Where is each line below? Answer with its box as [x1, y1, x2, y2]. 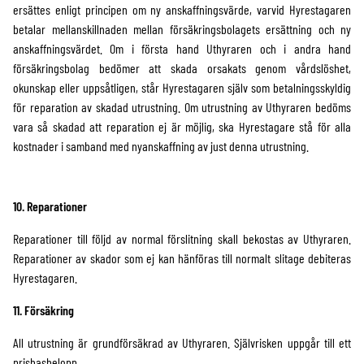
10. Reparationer [13, 198, 87, 214]
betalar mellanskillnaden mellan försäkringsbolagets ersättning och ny [13, 21, 351, 37]
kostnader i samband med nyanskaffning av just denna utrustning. [13, 138, 309, 154]
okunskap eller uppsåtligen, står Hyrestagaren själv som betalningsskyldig [13, 80, 351, 95]
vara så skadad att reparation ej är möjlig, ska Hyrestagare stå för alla [13, 119, 351, 134]
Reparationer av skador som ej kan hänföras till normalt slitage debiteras [13, 250, 351, 266]
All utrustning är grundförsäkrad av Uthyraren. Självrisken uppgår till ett [13, 335, 351, 350]
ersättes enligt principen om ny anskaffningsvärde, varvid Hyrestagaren [13, 2, 351, 17]
